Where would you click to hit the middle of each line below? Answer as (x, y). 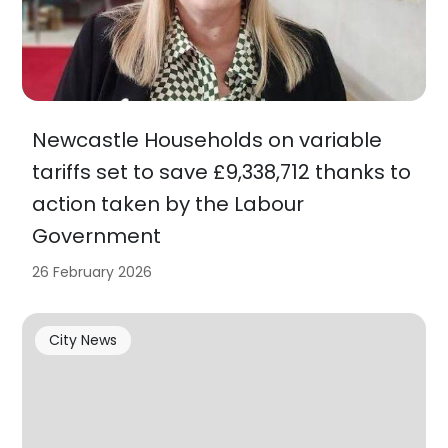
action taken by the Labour (168, 204)
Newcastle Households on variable (207, 140)
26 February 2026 (92, 272)
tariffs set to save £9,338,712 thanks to (222, 172)
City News (82, 339)
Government (97, 236)
